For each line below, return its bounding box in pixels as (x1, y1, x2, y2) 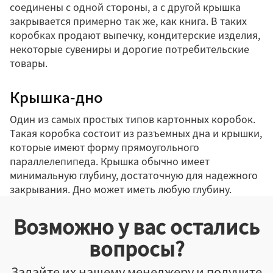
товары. (10, 55, 48, 70)
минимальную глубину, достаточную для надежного (10, 168, 258, 183)
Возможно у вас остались (13, 212, 260, 241)
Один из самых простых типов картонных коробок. (10, 112, 255, 127)
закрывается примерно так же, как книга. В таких (10, 13, 247, 28)
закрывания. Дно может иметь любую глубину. (10, 182, 232, 197)
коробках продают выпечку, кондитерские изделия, (10, 27, 260, 42)
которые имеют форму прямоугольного (10, 140, 199, 155)
